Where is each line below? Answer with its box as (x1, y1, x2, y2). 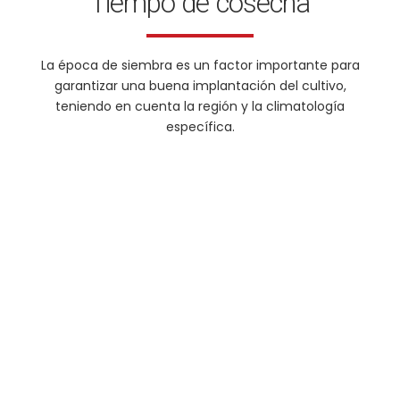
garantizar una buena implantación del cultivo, (54, 77, 346, 96)
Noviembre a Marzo (204, 254, 311, 269)
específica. (165, 118, 235, 137)
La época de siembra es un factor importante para (40, 56, 360, 75)
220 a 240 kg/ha (191, 373, 276, 387)
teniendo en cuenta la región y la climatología (55, 97, 345, 116)
